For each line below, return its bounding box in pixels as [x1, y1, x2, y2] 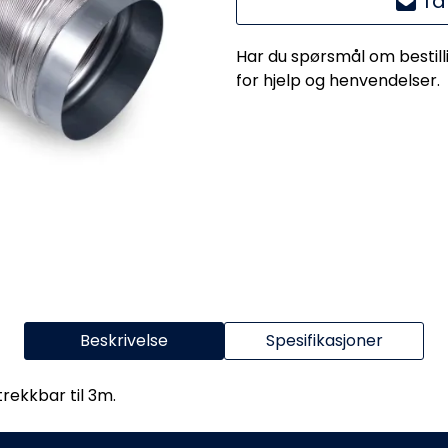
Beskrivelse [80, 328, 168, 352]
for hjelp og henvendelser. [236, 68, 440, 92]
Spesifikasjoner [265, 328, 383, 352]
